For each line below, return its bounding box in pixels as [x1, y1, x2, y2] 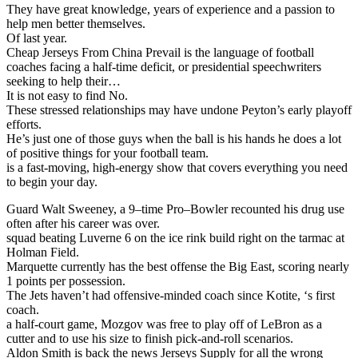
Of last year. [6, 30, 67, 45]
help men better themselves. [6, 16, 145, 30]
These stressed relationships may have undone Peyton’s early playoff [6, 102, 352, 117]
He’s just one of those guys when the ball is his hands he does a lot [6, 131, 341, 145]
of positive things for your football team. [6, 145, 209, 160]
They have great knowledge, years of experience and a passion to [6, 2, 335, 16]
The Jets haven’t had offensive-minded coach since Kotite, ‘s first [6, 288, 335, 302]
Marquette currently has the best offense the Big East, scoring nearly [6, 259, 349, 273]
